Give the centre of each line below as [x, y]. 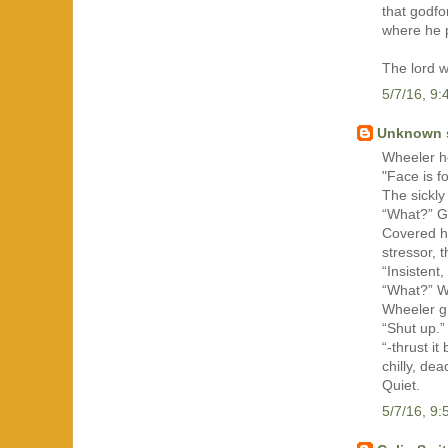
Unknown [409, 133]
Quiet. [401, 385]
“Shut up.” [413, 328]
